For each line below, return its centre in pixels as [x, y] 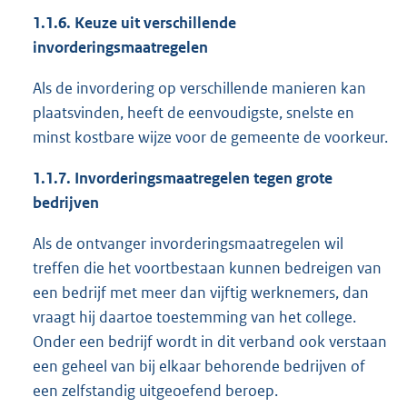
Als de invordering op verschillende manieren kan [199, 89]
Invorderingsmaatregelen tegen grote [202, 179]
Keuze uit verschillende [154, 23]
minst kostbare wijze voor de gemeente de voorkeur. [210, 138]
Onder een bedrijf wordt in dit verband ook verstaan [210, 342]
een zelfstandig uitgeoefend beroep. [155, 391]
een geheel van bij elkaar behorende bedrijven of [199, 367]
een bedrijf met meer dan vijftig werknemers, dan [201, 293]
